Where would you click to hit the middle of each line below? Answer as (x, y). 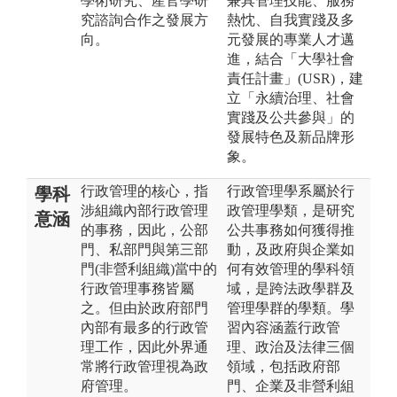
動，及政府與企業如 (291, 249)
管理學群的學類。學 (291, 307)
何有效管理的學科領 (291, 269)
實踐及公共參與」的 (291, 117)
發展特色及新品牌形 (291, 136)
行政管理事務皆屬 (137, 288)
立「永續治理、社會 (291, 97)
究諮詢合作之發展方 (144, 19)
